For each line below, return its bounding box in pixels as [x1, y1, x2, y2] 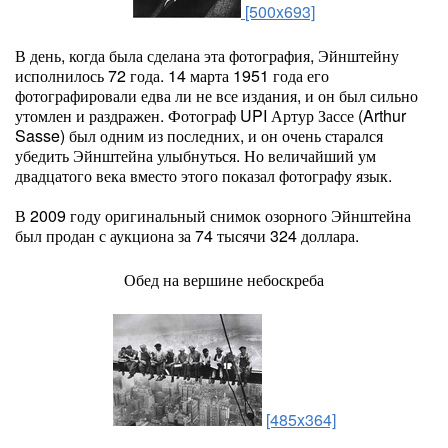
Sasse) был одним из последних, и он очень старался [15, 124, 383, 147]
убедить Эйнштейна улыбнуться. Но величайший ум [15, 144, 376, 167]
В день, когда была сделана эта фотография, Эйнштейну [15, 44, 399, 67]
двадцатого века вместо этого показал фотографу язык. [15, 164, 392, 187]
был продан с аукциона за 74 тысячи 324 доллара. [15, 224, 359, 247]
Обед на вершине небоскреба [124, 268, 324, 291]
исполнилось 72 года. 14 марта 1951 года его [15, 64, 329, 87]
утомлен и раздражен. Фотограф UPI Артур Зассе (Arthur [15, 104, 406, 127]
